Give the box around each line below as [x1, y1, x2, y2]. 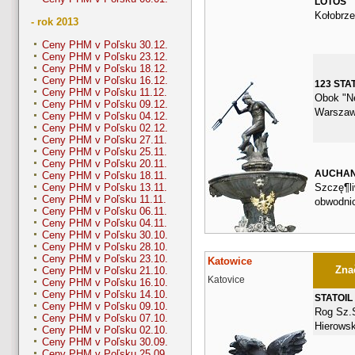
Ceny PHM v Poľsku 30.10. [42, 229, 168, 242]
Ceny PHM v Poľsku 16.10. [42, 277, 168, 289]
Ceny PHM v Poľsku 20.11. [42, 158, 167, 170]
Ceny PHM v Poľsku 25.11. [42, 146, 167, 158]
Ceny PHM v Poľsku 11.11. [42, 193, 166, 206]
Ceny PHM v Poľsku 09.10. [42, 300, 168, 313]
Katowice [207, 254, 252, 267]
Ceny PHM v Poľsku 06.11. [42, 205, 167, 218]
